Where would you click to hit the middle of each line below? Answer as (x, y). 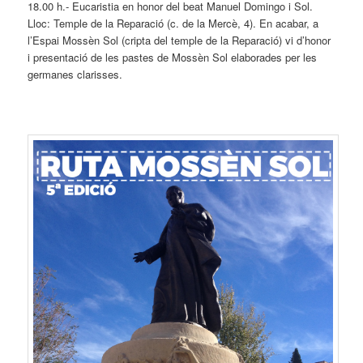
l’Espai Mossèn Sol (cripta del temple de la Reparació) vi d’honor (179, 41)
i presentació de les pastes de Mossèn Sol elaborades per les (173, 58)
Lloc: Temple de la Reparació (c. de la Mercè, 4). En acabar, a (173, 23)
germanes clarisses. (75, 75)
